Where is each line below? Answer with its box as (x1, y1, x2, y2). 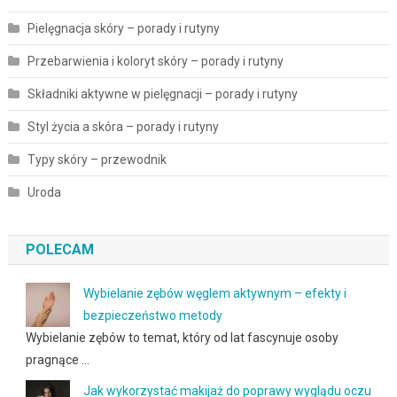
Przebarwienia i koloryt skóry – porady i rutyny (27, 54, 284, 69)
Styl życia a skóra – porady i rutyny (27, 120, 219, 135)
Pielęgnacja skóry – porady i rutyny (27, 21, 220, 36)
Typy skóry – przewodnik (27, 152, 167, 167)
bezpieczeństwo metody (82, 308, 222, 323)
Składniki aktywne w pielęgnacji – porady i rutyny (27, 87, 298, 102)
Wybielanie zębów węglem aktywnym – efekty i (82, 286, 346, 301)
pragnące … (25, 353, 90, 368)
